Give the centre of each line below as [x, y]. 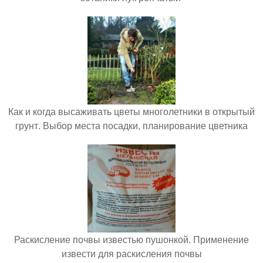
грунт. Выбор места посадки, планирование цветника [131, 125]
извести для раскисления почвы [131, 253]
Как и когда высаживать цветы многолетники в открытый [131, 111]
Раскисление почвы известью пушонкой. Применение [131, 239]
